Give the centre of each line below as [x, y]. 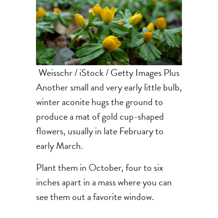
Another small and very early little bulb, [109, 87]
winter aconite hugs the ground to [99, 102]
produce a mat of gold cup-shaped [100, 117]
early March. [59, 146]
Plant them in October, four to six [99, 168]
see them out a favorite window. [95, 197]
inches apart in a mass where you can [104, 182]
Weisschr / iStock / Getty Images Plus [109, 73]
